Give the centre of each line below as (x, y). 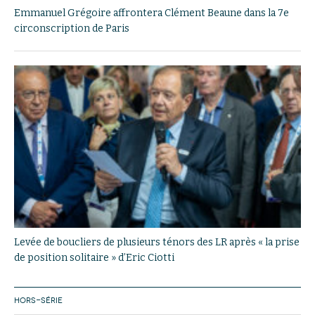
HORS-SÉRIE (38, 300)
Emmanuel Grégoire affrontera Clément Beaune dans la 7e (152, 13)
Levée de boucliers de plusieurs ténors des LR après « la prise (157, 242)
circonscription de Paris (72, 29)
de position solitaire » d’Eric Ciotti (94, 257)
